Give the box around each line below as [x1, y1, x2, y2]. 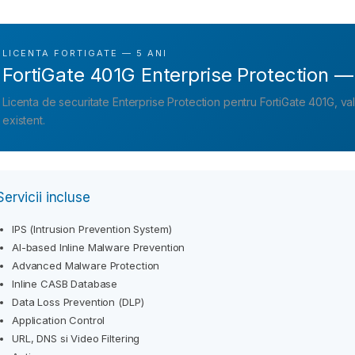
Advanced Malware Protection [12, 258, 160, 272]
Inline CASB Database [12, 277, 118, 290]
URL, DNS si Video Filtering [12, 331, 140, 345]
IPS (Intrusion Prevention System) [12, 222, 172, 235]
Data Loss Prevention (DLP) [12, 295, 144, 308]
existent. [2, 113, 45, 127]
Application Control [12, 313, 105, 326]
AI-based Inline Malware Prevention [12, 240, 185, 254]
